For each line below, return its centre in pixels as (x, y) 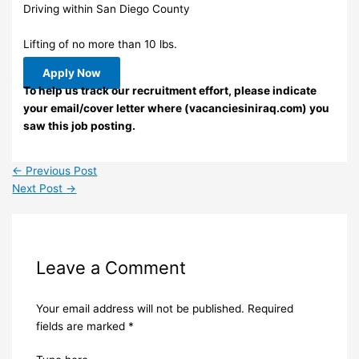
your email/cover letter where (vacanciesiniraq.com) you (177, 108)
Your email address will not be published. (140, 308)
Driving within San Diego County (107, 9)
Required (270, 308)
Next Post (39, 189)
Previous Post (60, 171)
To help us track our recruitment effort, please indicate (170, 90)
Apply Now (72, 73)
